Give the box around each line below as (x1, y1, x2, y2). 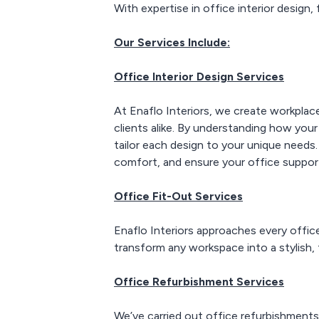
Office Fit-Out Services (114, 189, 243, 204)
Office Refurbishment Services (114, 275, 284, 289)
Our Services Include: (114, 36, 230, 50)
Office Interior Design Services (114, 70, 284, 84)
